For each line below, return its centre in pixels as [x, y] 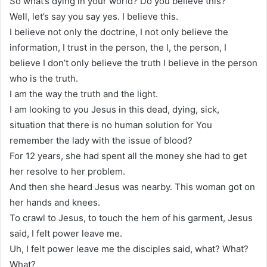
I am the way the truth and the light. [84, 94]
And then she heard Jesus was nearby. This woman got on [132, 187]
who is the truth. [44, 78]
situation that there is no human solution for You [111, 125]
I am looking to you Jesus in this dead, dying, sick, [114, 109]
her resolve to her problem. [67, 171]
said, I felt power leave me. [66, 233]
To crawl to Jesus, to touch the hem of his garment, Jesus [131, 218]
